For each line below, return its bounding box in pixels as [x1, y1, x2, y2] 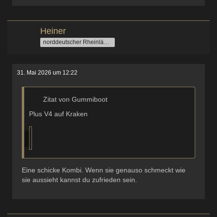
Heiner [40, 26, 66, 36]
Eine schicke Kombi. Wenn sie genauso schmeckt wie [22, 166, 186, 174]
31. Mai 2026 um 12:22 [17, 69, 77, 76]
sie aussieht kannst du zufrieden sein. [22, 176, 137, 184]
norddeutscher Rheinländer [104, 38, 109, 46]
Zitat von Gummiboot [43, 95, 108, 103]
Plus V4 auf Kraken [29, 110, 88, 118]
